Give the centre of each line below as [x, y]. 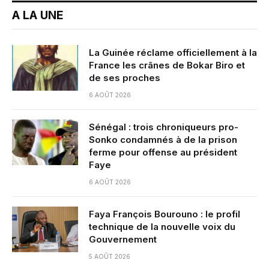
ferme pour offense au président [163, 152]
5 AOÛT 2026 [110, 256]
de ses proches [125, 77]
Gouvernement [123, 239]
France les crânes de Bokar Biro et [167, 65]
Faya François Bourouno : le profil [165, 214]
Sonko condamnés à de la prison [163, 139]
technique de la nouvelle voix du [162, 226]
